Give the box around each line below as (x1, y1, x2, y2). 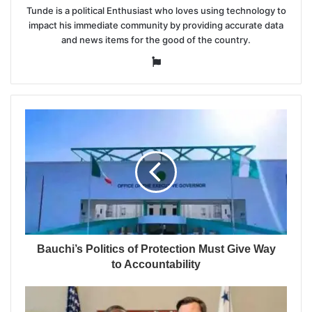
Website (159, 54, 201, 68)
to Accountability (111, 258, 201, 270)
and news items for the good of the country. (61, 33, 251, 45)
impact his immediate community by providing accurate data (29, 19, 283, 31)
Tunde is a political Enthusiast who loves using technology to (26, 4, 286, 16)
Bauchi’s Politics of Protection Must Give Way (36, 242, 276, 255)
